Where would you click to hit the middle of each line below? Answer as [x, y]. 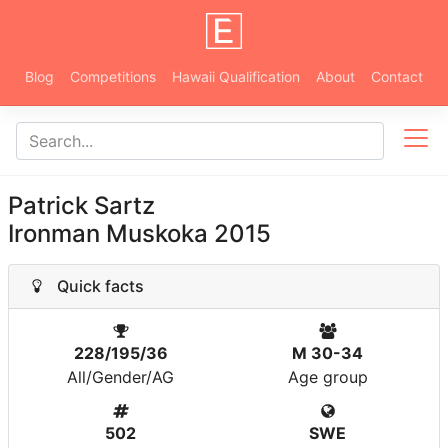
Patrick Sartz [81, 205]
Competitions [113, 76]
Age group [327, 377]
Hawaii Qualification [236, 76]
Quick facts [94, 286]
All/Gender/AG [120, 377]
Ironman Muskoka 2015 [139, 233]
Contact [397, 76]
